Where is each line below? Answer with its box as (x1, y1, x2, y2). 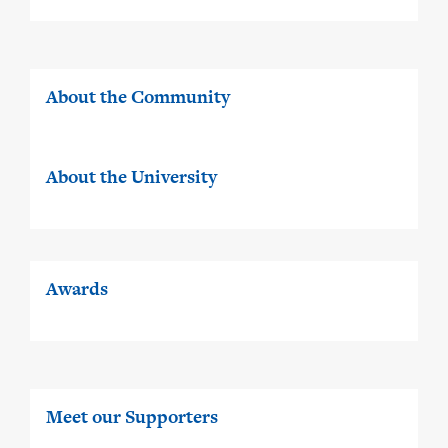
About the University (46, 164, 217, 190)
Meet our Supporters (46, 404, 218, 430)
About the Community (46, 84, 230, 110)
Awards (46, 276, 108, 302)
